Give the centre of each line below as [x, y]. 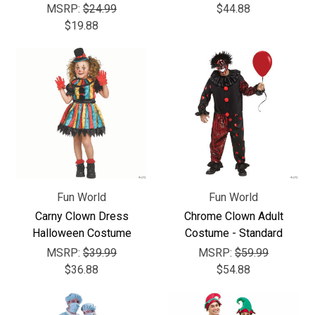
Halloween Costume [82, 233]
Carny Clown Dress [82, 216]
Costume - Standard [233, 233]
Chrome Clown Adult [233, 216]
